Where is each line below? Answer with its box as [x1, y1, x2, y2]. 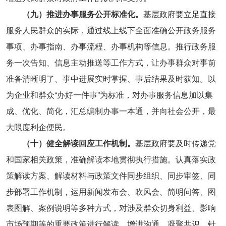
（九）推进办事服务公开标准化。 [22, 8, 143, 20]
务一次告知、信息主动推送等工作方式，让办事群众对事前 [6, 56, 216, 69]
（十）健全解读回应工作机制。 [22, 137, 135, 149]
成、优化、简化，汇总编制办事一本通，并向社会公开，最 [6, 105, 216, 117]
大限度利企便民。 [6, 121, 71, 133]
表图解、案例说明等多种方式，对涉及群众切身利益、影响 [6, 202, 216, 214]
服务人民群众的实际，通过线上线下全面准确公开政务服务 [6, 24, 216, 36]
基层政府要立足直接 [143, 8, 216, 20]
